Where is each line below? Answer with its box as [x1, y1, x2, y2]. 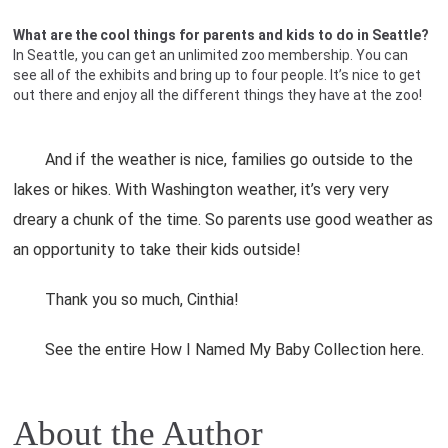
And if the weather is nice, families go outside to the [13, 150, 414, 169]
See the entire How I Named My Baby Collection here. [13, 340, 425, 359]
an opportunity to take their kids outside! [13, 240, 302, 259]
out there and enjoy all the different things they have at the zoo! [13, 87, 423, 103]
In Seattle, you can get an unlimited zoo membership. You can [13, 47, 409, 63]
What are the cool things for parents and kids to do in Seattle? [13, 27, 430, 43]
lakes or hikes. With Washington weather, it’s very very [13, 180, 390, 199]
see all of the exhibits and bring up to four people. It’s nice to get [13, 67, 422, 83]
